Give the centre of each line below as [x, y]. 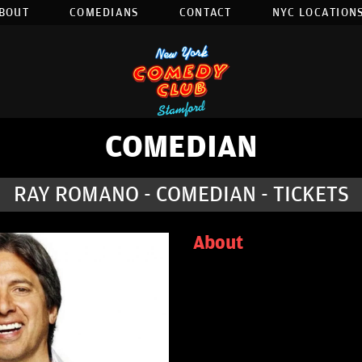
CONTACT [205, 13]
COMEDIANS [104, 13]
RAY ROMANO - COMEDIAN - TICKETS [181, 195]
